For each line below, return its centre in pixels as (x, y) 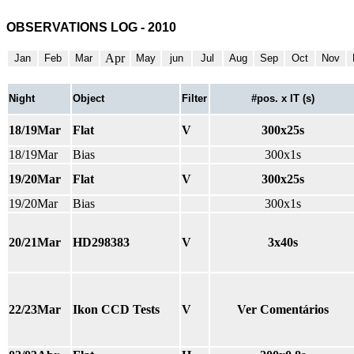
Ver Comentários (283, 309)
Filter (194, 98)
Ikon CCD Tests (116, 309)
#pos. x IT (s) (283, 98)
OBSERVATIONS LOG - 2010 (91, 27)
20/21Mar (35, 242)
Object (88, 98)
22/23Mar (35, 309)
